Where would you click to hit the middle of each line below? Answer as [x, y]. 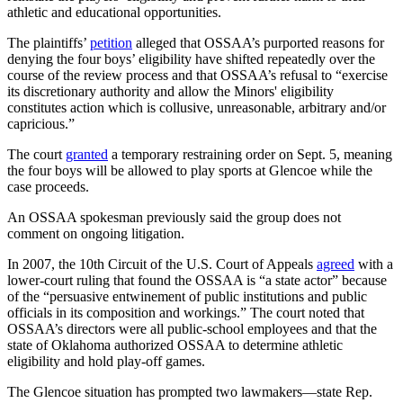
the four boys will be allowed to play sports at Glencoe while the [190, 170]
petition [111, 42]
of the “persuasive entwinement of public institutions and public [187, 296]
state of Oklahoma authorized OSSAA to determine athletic [175, 345]
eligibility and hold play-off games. [106, 361]
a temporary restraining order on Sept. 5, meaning [250, 154]
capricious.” [41, 123]
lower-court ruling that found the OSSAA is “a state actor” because [197, 280]
